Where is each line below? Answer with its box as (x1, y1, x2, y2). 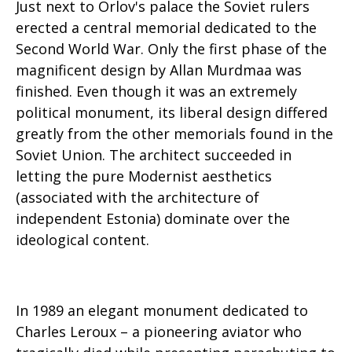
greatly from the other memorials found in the (16, 124, 333, 143)
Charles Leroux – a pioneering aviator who (16, 322, 302, 341)
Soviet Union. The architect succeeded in (16, 145, 291, 164)
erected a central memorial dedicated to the (16, 18, 317, 37)
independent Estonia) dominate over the (16, 209, 290, 228)
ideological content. (16, 230, 149, 249)
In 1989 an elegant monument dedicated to (16, 301, 308, 320)
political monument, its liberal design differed (16, 103, 328, 122)
